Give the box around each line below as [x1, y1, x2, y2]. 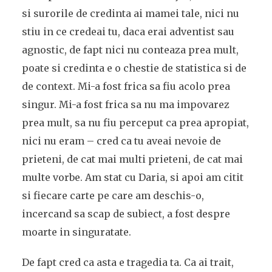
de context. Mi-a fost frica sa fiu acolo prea [21, 80, 230, 92]
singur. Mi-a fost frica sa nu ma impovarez [21, 98, 229, 110]
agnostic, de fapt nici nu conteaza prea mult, [21, 44, 239, 56]
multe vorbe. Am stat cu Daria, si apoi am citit [21, 171, 243, 183]
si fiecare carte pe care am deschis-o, [21, 189, 204, 202]
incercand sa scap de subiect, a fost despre [21, 208, 230, 220]
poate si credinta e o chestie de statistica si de [21, 62, 246, 74]
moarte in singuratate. [21, 226, 131, 238]
